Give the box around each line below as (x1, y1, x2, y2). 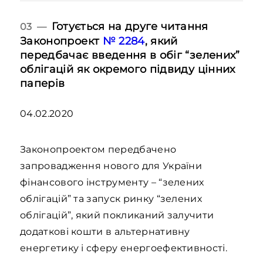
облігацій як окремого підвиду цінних (20, 63, 235, 75)
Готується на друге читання (52, 20, 208, 32)
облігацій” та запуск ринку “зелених (20, 193, 203, 204)
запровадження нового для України (20, 160, 203, 171)
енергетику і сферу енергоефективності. (20, 242, 230, 254)
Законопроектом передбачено (20, 144, 177, 155)
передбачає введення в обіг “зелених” (20, 49, 240, 61)
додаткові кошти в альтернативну (20, 226, 190, 237)
